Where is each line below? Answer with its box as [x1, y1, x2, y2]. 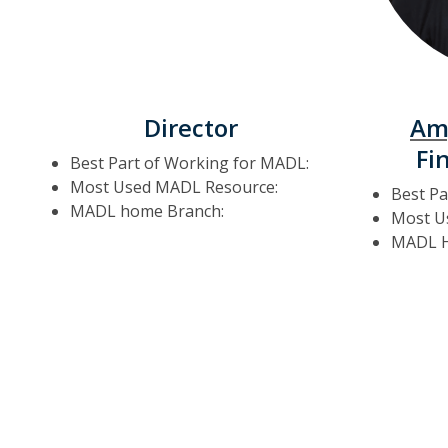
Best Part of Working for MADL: [70, 152, 309, 174]
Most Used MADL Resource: [70, 176, 278, 198]
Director [143, 111, 238, 144]
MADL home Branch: [70, 200, 224, 222]
